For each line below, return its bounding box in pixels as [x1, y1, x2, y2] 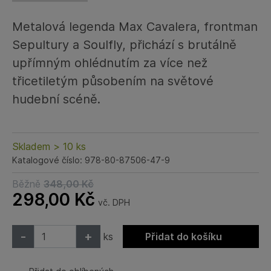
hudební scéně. [12, 92, 100, 107]
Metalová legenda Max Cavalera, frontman [12, 19, 258, 34]
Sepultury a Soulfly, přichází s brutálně [12, 38, 237, 53]
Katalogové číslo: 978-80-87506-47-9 [12, 155, 170, 166]
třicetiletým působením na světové [12, 74, 214, 89]
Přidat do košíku [145, 230, 224, 243]
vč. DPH [98, 197, 130, 208]
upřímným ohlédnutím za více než [12, 56, 207, 71]
